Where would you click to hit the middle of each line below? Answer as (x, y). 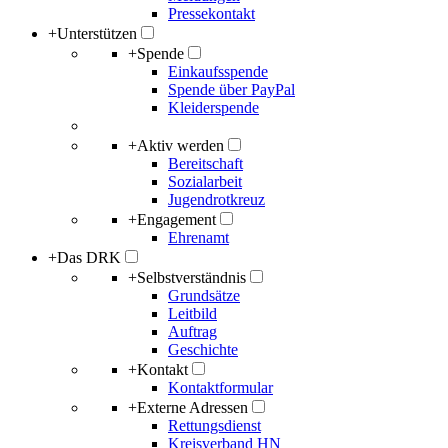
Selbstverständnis (191, 277)
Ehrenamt (198, 237)
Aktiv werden (180, 145)
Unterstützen (97, 33)
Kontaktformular (220, 387)
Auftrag (192, 331)
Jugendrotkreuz (216, 199)
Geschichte (203, 349)
